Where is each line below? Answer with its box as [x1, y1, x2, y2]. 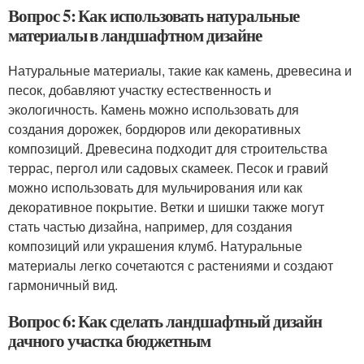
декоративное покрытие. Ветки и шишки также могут [8, 197, 324, 216]
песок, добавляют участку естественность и [8, 80, 271, 99]
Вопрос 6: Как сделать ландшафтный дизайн [8, 309, 322, 333]
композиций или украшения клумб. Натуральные [8, 236, 302, 255]
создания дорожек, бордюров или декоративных [8, 119, 301, 138]
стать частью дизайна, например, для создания [8, 217, 292, 236]
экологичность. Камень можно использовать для [8, 100, 299, 119]
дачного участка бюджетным [8, 328, 210, 353]
